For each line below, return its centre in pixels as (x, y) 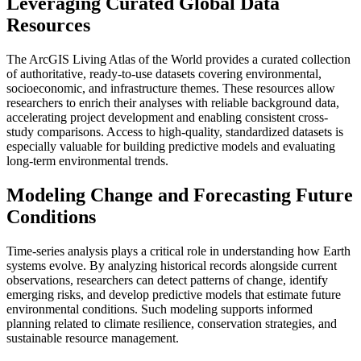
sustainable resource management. (93, 338)
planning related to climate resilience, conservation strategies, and (172, 323)
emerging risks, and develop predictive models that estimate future (174, 294)
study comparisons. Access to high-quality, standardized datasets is (175, 131)
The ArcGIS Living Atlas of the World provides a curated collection (178, 59)
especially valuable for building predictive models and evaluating (171, 146)
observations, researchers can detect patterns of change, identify (167, 280)
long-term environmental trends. (87, 160)
